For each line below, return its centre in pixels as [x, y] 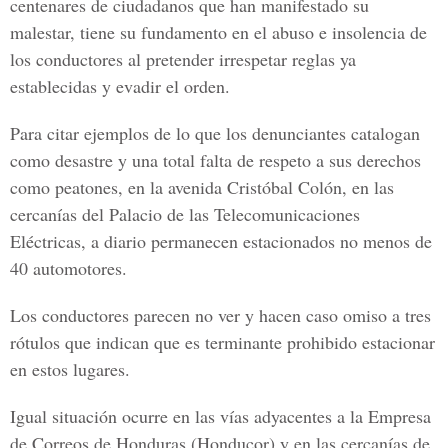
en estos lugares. [70, 369]
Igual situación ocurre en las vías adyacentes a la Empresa [220, 416]
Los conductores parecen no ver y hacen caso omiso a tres [220, 315]
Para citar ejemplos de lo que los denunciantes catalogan [215, 133]
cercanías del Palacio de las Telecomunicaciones [185, 214]
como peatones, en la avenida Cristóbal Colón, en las [202, 187]
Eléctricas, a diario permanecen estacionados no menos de [221, 241]
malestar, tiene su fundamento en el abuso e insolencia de [218, 32]
